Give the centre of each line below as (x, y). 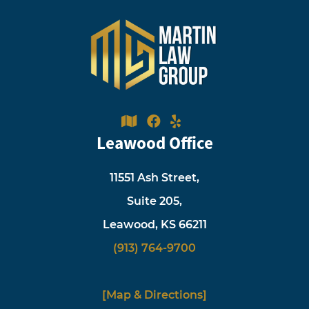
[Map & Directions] (154, 295)
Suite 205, (154, 201)
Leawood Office (154, 142)
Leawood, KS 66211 (154, 224)
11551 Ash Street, (154, 177)
